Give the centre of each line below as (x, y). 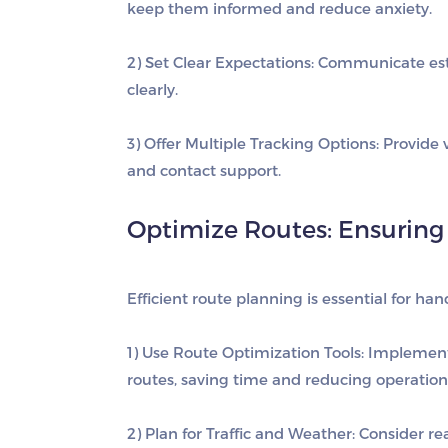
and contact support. (204, 170)
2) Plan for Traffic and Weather (239, 433)
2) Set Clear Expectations (219, 62)
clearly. (152, 89)
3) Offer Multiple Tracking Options (251, 143)
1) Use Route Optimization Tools (244, 352)
